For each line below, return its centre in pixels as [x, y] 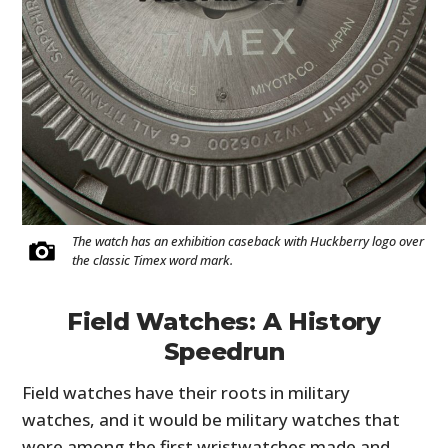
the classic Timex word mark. [153, 260]
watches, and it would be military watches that [211, 420]
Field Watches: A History [224, 322]
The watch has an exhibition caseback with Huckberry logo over [248, 241]
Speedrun [224, 352]
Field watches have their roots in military [186, 393]
